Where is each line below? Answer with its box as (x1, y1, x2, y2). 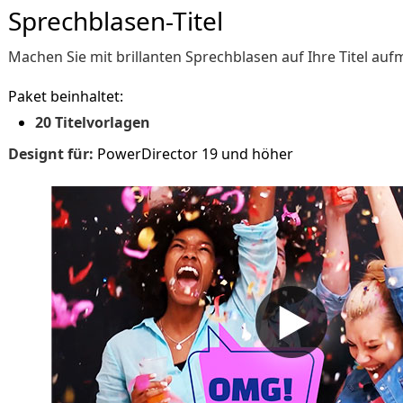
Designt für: (8, 144, 94, 164)
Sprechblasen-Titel (8, 4, 223, 38)
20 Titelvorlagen (35, 112, 150, 132)
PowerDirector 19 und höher (94, 144, 293, 164)
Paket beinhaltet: (8, 86, 123, 106)
